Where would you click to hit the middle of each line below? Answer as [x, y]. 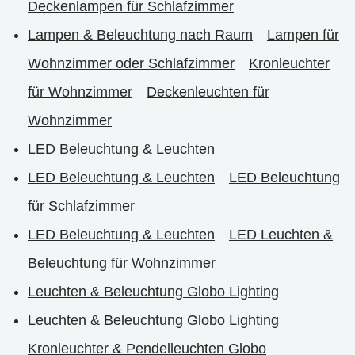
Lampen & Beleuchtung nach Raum [140, 34]
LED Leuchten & [281, 234]
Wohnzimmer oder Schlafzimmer [131, 63]
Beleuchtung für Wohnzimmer [122, 263]
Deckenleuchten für [208, 92]
